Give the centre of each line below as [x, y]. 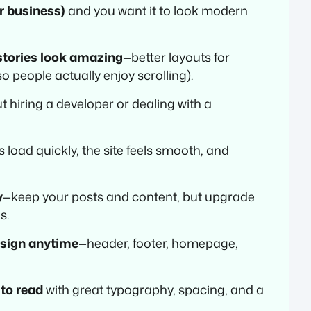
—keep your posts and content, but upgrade [129, 196]
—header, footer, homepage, [158, 243]
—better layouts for [176, 57]
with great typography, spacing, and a [153, 289]
